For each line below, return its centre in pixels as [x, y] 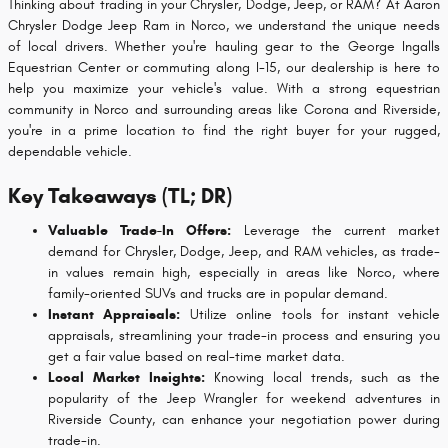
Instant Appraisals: [114, 314]
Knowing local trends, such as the [322, 377]
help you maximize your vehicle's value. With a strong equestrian [224, 89]
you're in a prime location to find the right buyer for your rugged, [224, 131]
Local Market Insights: [126, 377]
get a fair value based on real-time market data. [196, 356]
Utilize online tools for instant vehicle [310, 314]
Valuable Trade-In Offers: [140, 230]
